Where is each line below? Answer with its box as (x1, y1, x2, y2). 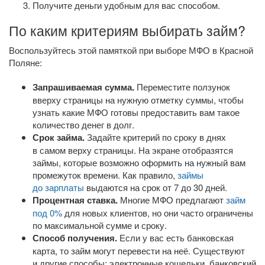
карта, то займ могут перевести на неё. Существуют (33, 244, 245, 257)
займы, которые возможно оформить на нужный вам (33, 156, 245, 169)
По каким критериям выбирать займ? (9, 20, 245, 40)
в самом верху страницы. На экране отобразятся (33, 144, 233, 156)
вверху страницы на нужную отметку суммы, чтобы (33, 93, 244, 106)
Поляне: (9, 56, 42, 69)
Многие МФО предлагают (118, 193, 226, 206)
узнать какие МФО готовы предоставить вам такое (33, 106, 240, 118)
